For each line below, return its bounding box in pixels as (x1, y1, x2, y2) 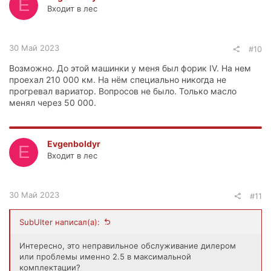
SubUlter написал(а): (19, 217, 100, 227)
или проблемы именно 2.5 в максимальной (19, 251, 191, 261)
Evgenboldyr (47, 138, 100, 149)
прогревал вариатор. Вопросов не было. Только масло (9, 85, 237, 96)
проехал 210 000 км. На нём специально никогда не (9, 74, 226, 85)
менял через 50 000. (9, 97, 96, 108)
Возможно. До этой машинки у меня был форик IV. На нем (9, 62, 251, 73)
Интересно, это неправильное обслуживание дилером (19, 240, 236, 250)
